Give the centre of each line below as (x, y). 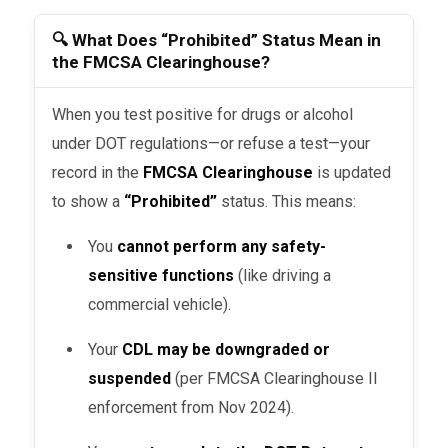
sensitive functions (161, 276)
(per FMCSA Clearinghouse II (275, 379)
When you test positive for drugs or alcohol (59, 115)
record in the (98, 173)
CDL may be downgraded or (226, 350)
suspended (130, 379)
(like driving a (283, 276)
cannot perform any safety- (222, 247)
